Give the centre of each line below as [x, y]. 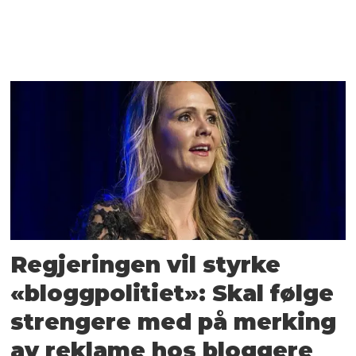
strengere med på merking [174, 322]
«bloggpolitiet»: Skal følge [172, 294]
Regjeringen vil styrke [146, 265]
